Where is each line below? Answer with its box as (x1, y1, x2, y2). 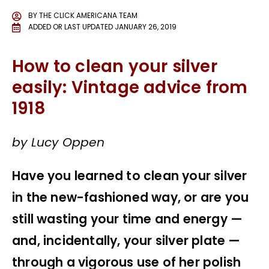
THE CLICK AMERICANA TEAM (39, 11, 138, 21)
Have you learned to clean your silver (12, 168, 247, 185)
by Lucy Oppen (12, 133, 105, 151)
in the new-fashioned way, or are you (12, 189, 249, 207)
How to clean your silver (12, 55, 217, 79)
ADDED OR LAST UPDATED (28, 22, 113, 32)
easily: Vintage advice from (12, 76, 248, 100)
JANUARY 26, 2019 (115, 22, 177, 32)
